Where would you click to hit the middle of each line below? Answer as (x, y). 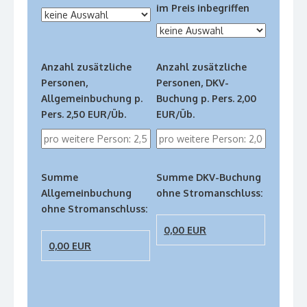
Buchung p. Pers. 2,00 (207, 99)
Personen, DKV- (193, 83)
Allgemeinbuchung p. (92, 99)
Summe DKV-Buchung (209, 177)
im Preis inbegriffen (203, 8)
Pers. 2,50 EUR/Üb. (84, 114)
